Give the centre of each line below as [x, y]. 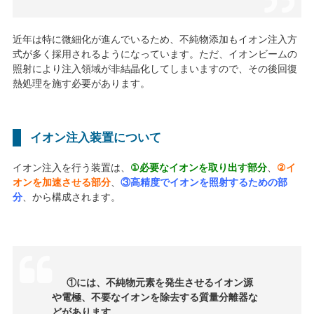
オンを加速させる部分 [61, 183]
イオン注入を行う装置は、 [71, 168]
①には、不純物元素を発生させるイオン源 [159, 283]
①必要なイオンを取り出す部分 [198, 168]
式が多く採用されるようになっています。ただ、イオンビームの [155, 54]
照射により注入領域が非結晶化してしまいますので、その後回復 [155, 68]
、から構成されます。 [71, 197]
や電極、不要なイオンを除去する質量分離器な [155, 298]
